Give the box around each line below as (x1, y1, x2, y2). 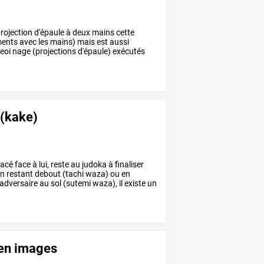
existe (123, 178, 146, 188)
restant (5, 169, 34, 179)
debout (33, 169, 61, 179)
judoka (80, 159, 107, 169)
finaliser (113, 159, 144, 169)
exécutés (111, 46, 146, 56)
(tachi (61, 169, 84, 179)
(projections (31, 46, 77, 56)
